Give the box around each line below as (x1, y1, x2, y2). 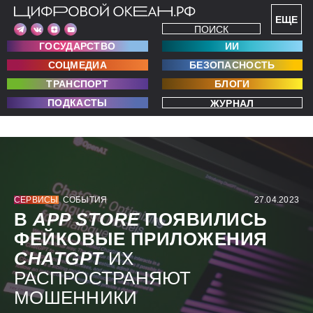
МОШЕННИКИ (14, 288, 138, 308)
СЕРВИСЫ (14, 195, 59, 205)
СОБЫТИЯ (62, 195, 108, 205)
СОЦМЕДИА (48, 59, 107, 71)
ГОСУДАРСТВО (39, 41, 116, 52)
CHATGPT (14, 249, 103, 269)
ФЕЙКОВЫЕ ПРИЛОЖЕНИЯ (14, 229, 268, 249)
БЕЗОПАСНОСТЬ (189, 59, 275, 71)
